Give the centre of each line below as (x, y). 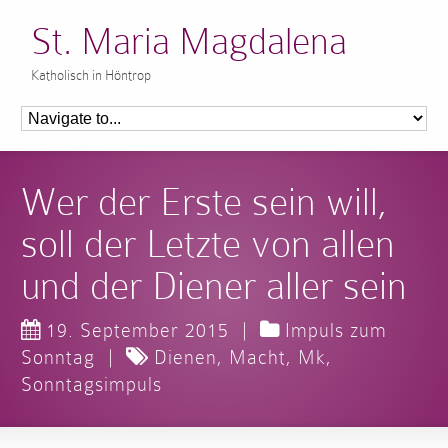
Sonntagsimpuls (92, 384)
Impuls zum (336, 330)
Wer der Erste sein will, (205, 201)
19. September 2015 (138, 330)
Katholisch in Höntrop (91, 75)
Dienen (186, 357)
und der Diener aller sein (214, 285)
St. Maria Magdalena (189, 41)
